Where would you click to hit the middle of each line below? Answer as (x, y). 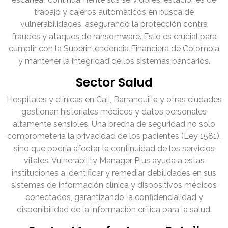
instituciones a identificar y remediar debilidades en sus (114, 173)
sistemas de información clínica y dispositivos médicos (114, 185)
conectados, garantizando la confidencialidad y (114, 197)
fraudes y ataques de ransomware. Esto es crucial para (114, 37)
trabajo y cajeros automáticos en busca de (114, 12)
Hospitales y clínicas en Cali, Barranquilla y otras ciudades (114, 100)
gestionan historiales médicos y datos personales (114, 112)
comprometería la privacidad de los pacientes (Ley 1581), (114, 136)
